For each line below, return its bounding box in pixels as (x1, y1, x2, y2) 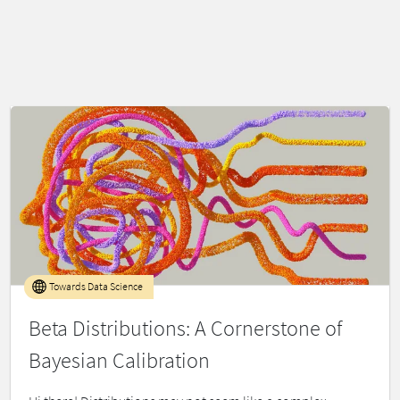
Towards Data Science (46, 279, 143, 294)
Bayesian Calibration (29, 346, 210, 375)
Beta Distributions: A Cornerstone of (29, 314, 342, 343)
